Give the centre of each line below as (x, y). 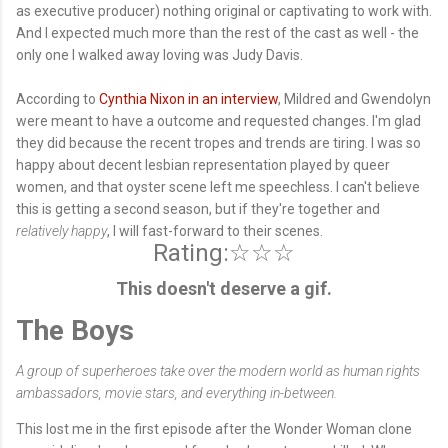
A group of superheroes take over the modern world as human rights (218, 371)
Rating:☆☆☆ (224, 252)
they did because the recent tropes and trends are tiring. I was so (218, 142)
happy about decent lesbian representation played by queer (203, 164)
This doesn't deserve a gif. (224, 288)
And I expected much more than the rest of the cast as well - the (217, 32)
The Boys (75, 330)
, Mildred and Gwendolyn (354, 98)
